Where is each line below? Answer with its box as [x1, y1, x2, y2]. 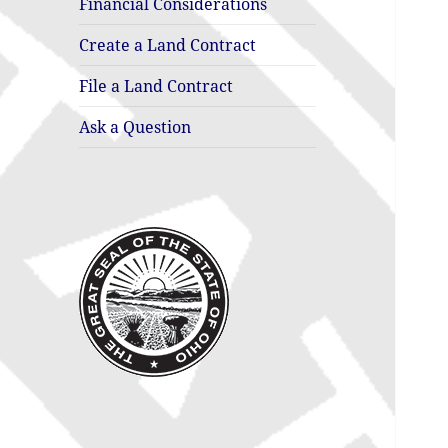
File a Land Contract [79, 75, 234, 98]
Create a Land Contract [79, 34, 257, 57]
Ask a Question [79, 116, 192, 139]
